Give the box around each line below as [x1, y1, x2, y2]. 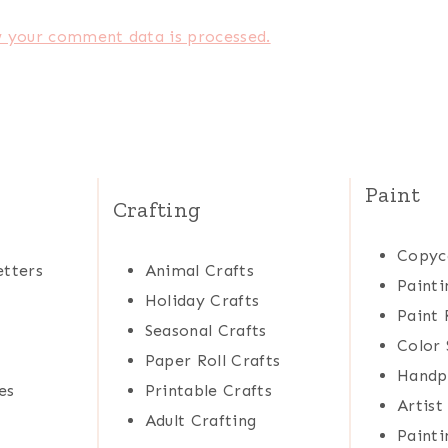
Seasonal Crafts [144, 321, 267, 341]
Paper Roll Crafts [144, 351, 281, 371]
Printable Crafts [144, 381, 272, 401]
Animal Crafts [144, 261, 254, 281]
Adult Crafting [144, 411, 257, 431]
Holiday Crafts [144, 291, 260, 311]
